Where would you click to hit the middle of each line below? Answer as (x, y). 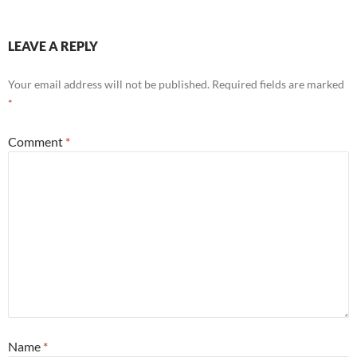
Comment (37, 141)
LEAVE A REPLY (53, 46)
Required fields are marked (278, 84)
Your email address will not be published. (109, 84)
